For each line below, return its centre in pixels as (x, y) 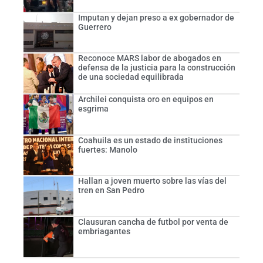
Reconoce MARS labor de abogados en (149, 58)
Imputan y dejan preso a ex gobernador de (156, 17)
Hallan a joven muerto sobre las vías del (152, 181)
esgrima (93, 109)
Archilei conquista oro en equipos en (146, 100)
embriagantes (104, 232)
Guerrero (95, 27)
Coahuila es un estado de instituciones (150, 140)
